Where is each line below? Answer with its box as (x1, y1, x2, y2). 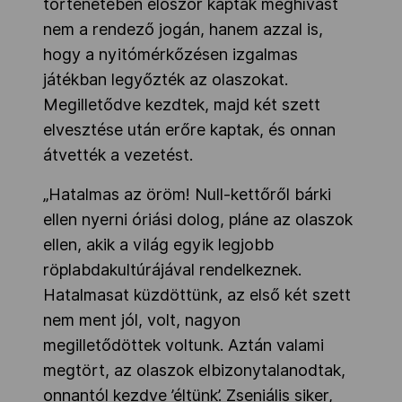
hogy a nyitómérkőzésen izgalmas (43, 44, 298, 64)
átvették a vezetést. (43, 144, 193, 164)
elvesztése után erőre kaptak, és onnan (43, 119, 336, 139)
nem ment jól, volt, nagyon (43, 310, 240, 329)
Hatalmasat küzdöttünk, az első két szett (43, 284, 351, 304)
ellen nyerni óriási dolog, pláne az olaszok (43, 209, 353, 229)
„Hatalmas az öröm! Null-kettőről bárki (43, 184, 331, 204)
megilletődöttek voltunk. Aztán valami (43, 335, 324, 354)
